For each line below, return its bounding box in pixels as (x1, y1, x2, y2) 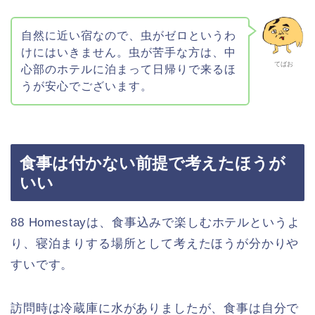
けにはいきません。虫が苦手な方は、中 (20, 46, 236, 58)
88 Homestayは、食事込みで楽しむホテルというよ (11, 215, 300, 229)
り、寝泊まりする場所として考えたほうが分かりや (11, 236, 300, 250)
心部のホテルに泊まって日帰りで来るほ (20, 63, 236, 75)
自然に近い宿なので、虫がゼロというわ (20, 29, 236, 41)
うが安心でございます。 (20, 79, 153, 92)
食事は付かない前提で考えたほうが (20, 153, 285, 172)
